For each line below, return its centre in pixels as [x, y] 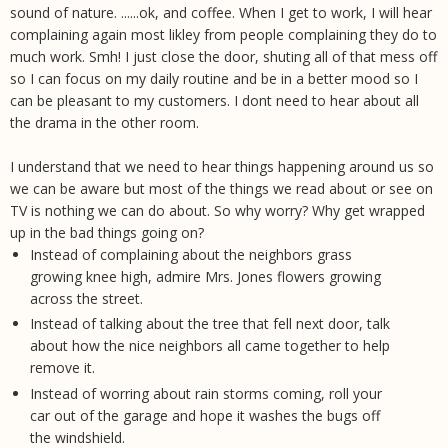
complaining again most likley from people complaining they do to [223, 34]
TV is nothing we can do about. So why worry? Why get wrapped [217, 210]
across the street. [86, 298]
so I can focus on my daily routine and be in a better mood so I [214, 78]
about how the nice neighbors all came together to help [209, 346]
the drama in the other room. [104, 122]
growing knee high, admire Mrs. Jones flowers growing [205, 276]
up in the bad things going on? [107, 232]
